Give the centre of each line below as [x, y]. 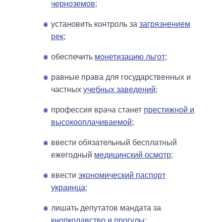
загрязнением [165, 24]
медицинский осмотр [133, 155]
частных [67, 89]
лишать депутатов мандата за [106, 208]
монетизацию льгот [130, 56]
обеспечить [73, 56]
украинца [68, 187]
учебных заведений [119, 89]
